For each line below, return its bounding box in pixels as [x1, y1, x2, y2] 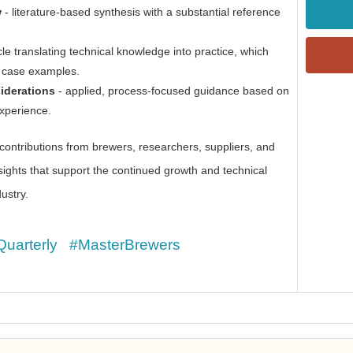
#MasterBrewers [69, 236, 180, 253]
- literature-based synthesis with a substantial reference [2, 6, 281, 18]
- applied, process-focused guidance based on [55, 84, 289, 97]
